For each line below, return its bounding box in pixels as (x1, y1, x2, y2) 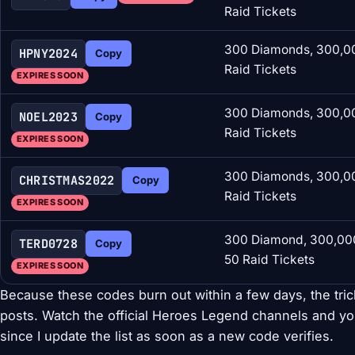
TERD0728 (18, 235, 78, 253)
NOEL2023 (18, 109, 78, 126)
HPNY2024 (18, 45, 78, 63)
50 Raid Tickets (223, 251, 315, 267)
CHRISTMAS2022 (18, 172, 115, 189)
